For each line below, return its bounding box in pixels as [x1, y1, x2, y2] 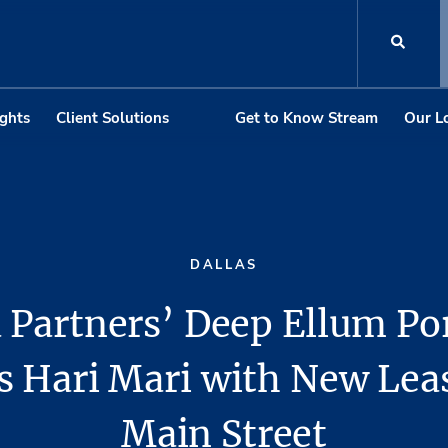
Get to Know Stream [235, 107, 378, 128]
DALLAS [190, 256, 258, 275]
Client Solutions [55, 107, 169, 128]
